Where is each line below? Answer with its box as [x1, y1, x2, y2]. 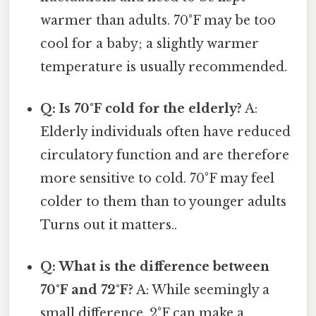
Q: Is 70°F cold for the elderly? [40, 101, 243, 117]
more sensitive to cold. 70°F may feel [40, 171, 275, 187]
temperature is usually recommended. [40, 59, 288, 75]
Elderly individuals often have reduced [40, 124, 291, 140]
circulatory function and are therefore [40, 147, 290, 164]
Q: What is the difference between [40, 259, 270, 275]
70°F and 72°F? [40, 282, 134, 298]
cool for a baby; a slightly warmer [40, 35, 260, 51]
